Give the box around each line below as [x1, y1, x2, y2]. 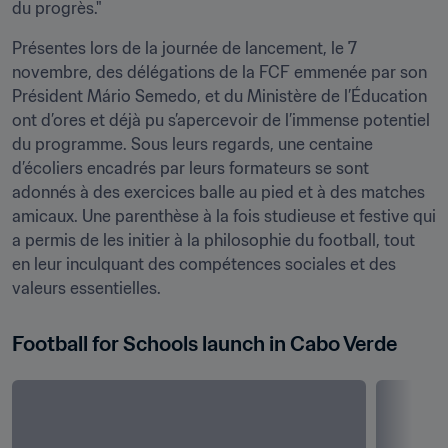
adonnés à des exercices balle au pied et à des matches [12, 182, 425, 202]
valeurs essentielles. [12, 278, 161, 298]
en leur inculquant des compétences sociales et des [12, 254, 396, 274]
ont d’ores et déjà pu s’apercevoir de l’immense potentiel [12, 110, 430, 130]
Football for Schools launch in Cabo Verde [12, 331, 401, 357]
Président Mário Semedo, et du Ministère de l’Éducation [12, 86, 427, 106]
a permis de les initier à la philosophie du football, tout [12, 230, 415, 250]
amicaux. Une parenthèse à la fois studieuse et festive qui [12, 206, 436, 226]
